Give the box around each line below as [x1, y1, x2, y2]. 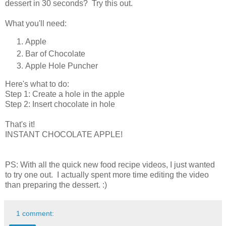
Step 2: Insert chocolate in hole [5, 99, 115, 108]
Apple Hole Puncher [25, 61, 98, 70]
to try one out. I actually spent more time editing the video [5, 170, 209, 179]
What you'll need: [5, 19, 67, 28]
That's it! [5, 120, 35, 129]
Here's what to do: [5, 79, 69, 88]
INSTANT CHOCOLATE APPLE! [5, 130, 123, 139]
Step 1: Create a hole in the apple [5, 89, 125, 98]
